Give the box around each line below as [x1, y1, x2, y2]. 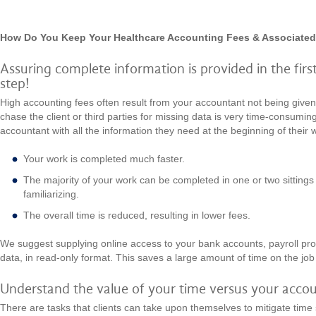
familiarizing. [23, 188, 79, 200]
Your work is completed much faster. [23, 153, 185, 164]
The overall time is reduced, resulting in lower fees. [23, 209, 250, 221]
